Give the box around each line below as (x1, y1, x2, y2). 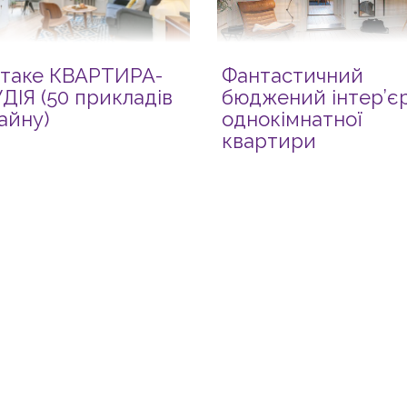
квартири (221, 129, 316, 153)
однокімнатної (221, 107, 362, 131)
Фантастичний (221, 64, 363, 87)
